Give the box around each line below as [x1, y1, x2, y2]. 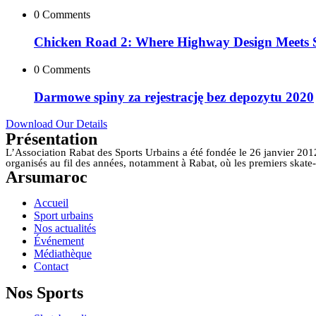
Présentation [6, 130, 97, 149]
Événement [34, 235, 84, 248]
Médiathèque [34, 248, 92, 260]
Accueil [34, 197, 68, 209]
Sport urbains [34, 209, 93, 222]
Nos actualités [34, 222, 96, 235]
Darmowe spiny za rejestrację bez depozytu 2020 [34, 89, 314, 104]
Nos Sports [6, 284, 83, 303]
